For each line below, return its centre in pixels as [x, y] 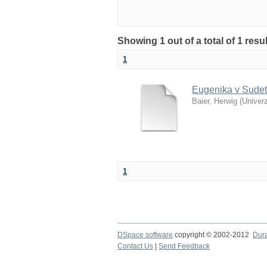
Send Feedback [184, 246]
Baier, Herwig [215, 101]
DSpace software [145, 235]
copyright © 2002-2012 [213, 235]
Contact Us [135, 246]
